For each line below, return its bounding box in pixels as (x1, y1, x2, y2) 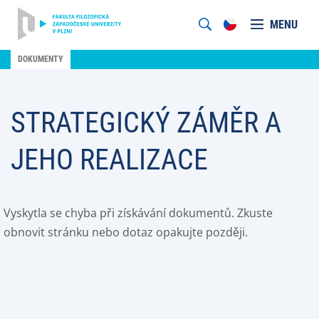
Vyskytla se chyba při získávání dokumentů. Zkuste (4, 205, 273, 221)
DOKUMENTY (18, 54, 63, 64)
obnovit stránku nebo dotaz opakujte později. (4, 224, 248, 240)
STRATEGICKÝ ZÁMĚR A (11, 106, 281, 140)
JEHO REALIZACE (11, 143, 208, 177)
